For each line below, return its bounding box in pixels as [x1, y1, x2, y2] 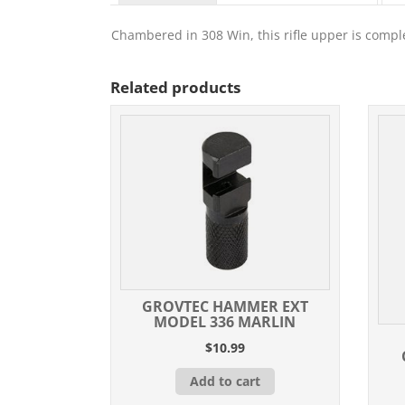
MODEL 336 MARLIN [154, 311, 297, 332]
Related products [110, 77, 240, 99]
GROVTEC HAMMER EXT [141, 296, 308, 316]
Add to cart [189, 372, 260, 390]
